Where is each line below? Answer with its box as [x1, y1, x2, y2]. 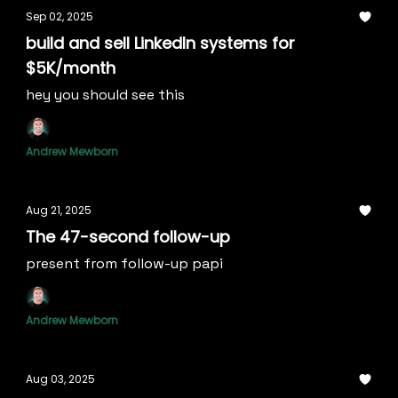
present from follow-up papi [26, 254, 223, 273]
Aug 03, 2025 [26, 371, 95, 386]
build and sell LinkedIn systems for [26, 32, 295, 54]
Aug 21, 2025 [26, 203, 92, 218]
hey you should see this [26, 85, 185, 104]
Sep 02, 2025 [26, 9, 93, 24]
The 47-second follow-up [26, 226, 230, 248]
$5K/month [26, 57, 115, 79]
